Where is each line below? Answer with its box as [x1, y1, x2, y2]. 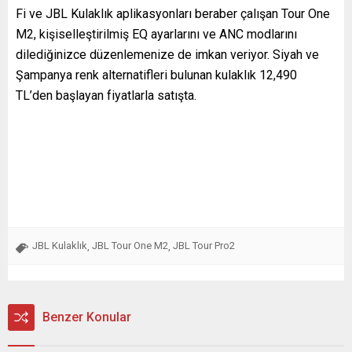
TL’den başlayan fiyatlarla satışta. [16, 87, 196, 103]
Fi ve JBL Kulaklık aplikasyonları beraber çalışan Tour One [16, 5, 330, 21]
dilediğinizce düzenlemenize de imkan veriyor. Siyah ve [16, 46, 319, 62]
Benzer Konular [42, 309, 131, 324]
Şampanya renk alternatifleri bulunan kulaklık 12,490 [16, 67, 297, 82]
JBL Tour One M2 [92, 239, 168, 251]
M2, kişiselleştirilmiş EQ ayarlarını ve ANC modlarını [16, 26, 297, 42]
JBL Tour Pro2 [173, 239, 235, 251]
